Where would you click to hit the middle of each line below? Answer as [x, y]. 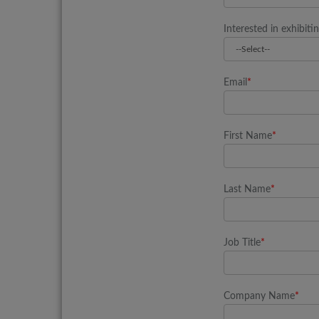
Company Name [259, 296]
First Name [247, 136]
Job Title [242, 243]
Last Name [247, 189]
